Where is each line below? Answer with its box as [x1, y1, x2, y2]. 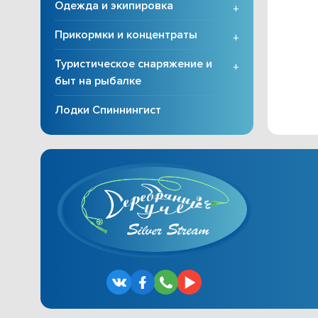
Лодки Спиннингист [55, 103, 161, 117]
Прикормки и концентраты [55, 28, 197, 42]
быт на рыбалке [55, 74, 141, 88]
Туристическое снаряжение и [55, 57, 212, 71]
